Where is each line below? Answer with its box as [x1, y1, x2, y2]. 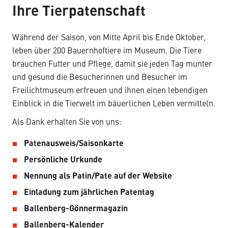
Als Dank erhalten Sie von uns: [12, 118, 122, 127]
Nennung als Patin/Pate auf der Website [24, 172, 173, 181]
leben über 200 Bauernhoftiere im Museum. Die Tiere [12, 47, 202, 55]
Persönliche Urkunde [24, 156, 103, 164]
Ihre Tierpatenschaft [12, 5, 146, 19]
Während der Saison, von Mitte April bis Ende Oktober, [12, 34, 206, 42]
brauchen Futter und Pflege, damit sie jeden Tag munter [12, 60, 212, 69]
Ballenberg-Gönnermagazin [24, 205, 128, 213]
